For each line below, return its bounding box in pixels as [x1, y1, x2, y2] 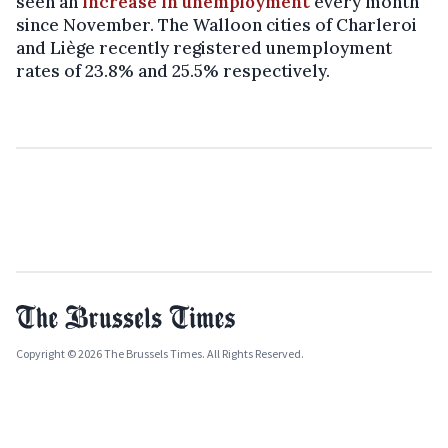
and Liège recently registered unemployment [16, 36, 392, 59]
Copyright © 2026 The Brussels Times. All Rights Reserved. [16, 345, 304, 361]
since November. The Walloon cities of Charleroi [16, 13, 417, 36]
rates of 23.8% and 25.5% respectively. [16, 59, 330, 82]
